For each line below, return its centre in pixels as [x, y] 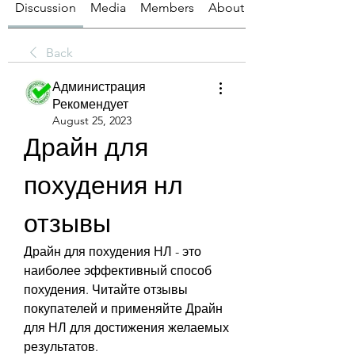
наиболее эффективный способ [118, 271]
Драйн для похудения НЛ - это [113, 252]
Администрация [99, 87]
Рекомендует [90, 104]
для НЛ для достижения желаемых [126, 328]
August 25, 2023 [92, 120]
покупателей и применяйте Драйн [123, 309]
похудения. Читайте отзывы [106, 290]
